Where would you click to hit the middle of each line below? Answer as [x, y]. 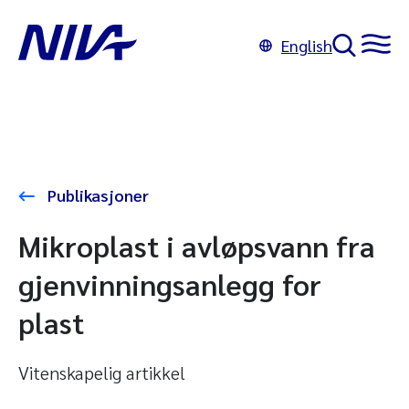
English [307, 45]
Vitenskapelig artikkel [102, 372]
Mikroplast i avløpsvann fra [197, 245]
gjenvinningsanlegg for [170, 283]
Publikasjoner [96, 195]
